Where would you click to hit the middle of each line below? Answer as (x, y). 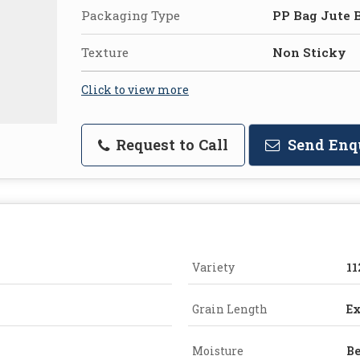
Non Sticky (309, 52)
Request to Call (170, 144)
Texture (105, 52)
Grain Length (230, 309)
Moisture (218, 350)
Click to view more (135, 89)
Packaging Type (131, 15)
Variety (213, 267)
